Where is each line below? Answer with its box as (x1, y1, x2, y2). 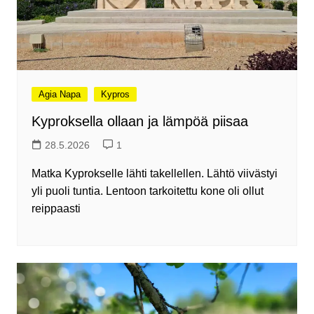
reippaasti (31, 203, 81, 215)
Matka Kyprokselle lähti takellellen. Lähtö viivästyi (31, 168, 278, 180)
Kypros (100, 89, 130, 100)
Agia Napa (38, 89, 81, 100)
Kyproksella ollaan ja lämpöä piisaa (31, 114, 248, 130)
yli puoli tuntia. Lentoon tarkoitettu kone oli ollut (31, 185, 264, 198)
